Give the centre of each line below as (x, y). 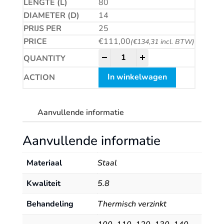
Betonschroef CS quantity (157, 53)
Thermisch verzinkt (132, 204)
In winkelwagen (137, 77)
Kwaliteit (43, 183)
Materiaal (44, 163)
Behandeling (50, 204)
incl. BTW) (176, 41)
